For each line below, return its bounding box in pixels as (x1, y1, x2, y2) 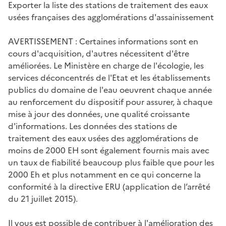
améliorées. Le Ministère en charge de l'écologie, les (8, 59, 204, 72)
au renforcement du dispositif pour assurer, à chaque (8, 95, 212, 108)
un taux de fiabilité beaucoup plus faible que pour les (8, 156, 214, 168)
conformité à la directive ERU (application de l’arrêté (8, 180, 210, 193)
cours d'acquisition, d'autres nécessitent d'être (8, 47, 189, 60)
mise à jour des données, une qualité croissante (8, 107, 190, 120)
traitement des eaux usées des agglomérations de (8, 132, 198, 144)
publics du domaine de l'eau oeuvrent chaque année (8, 83, 212, 96)
